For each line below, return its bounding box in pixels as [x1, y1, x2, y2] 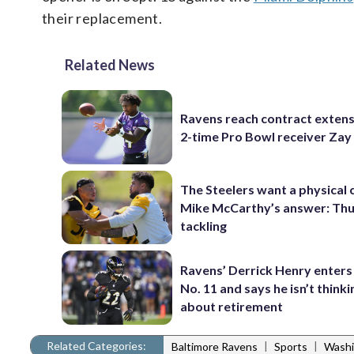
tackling [180, 217, 228, 233]
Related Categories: [47, 338, 146, 352]
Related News [65, 56, 155, 74]
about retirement [180, 298, 284, 314]
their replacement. [42, 9, 163, 28]
